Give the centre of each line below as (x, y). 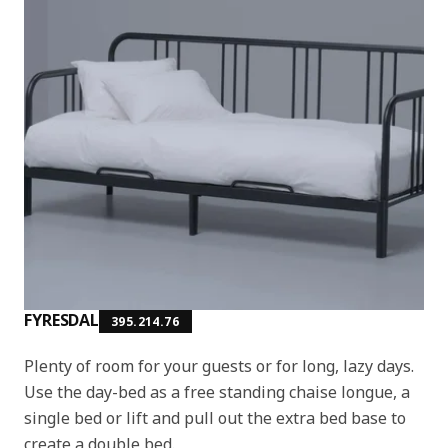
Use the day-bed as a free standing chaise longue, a (217, 391)
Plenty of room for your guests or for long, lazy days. (219, 365)
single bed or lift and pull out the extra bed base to (215, 417)
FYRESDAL (62, 319)
